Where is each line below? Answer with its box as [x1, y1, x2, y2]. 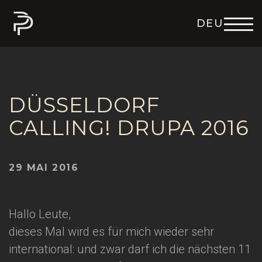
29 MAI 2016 [9, 162, 79, 173]
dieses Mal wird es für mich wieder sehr [9, 225, 214, 239]
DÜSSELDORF [9, 92, 160, 118]
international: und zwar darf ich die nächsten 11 [9, 242, 251, 256]
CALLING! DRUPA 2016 [9, 115, 249, 140]
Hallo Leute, [9, 207, 71, 221]
